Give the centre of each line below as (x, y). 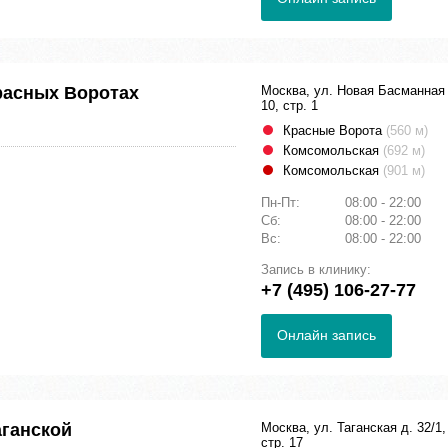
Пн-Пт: (282, 203)
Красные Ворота (334, 131)
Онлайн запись (326, 335)
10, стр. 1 (289, 106)
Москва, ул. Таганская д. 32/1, (353, 428)
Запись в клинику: (316, 270)
